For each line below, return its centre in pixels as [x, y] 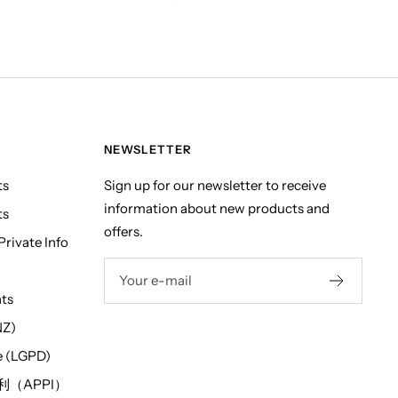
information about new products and [217, 208]
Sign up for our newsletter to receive [215, 185]
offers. [123, 231]
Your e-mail [155, 281]
